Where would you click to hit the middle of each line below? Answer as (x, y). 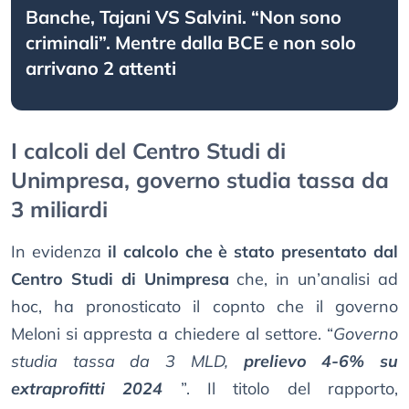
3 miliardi (59, 210)
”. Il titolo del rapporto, (289, 389)
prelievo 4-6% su (321, 362)
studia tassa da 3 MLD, (127, 362)
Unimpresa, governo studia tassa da (200, 180)
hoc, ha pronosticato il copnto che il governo (204, 307)
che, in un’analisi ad (314, 279)
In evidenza (59, 252)
